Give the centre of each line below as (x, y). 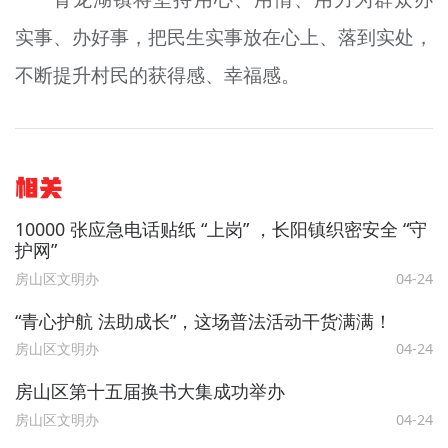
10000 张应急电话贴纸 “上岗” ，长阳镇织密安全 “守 (220, 229)
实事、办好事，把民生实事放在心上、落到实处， (224, 36)
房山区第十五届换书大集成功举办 (149, 390)
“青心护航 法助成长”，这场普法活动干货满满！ (203, 320)
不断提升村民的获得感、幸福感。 (157, 74)
